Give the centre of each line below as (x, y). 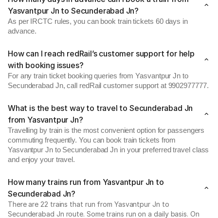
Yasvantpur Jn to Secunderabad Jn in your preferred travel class (109, 150)
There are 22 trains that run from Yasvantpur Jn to (89, 204)
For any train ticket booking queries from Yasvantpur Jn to (98, 76)
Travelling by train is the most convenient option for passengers (106, 130)
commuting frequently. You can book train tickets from (92, 140)
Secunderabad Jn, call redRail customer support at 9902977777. (108, 86)
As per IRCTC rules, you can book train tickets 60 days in (98, 21)
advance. (22, 31)
